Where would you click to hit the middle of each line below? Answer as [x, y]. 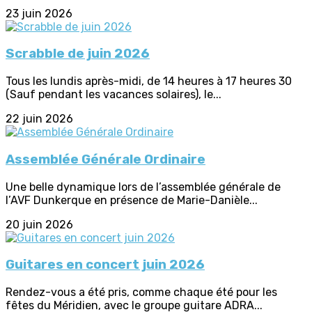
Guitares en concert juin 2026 [105, 265]
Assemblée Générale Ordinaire [106, 159]
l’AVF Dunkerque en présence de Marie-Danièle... [132, 200]
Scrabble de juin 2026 [78, 54]
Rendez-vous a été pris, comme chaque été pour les [141, 292]
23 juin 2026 [39, 13]
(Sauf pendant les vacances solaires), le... [114, 95]
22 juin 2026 [39, 119]
